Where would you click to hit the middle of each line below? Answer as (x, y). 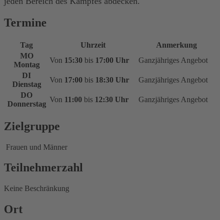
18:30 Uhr (112, 80)
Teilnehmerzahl (43, 168)
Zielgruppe (32, 126)
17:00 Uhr (112, 60)
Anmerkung (177, 45)
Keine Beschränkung (37, 189)
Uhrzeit (93, 45)
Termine (25, 22)
